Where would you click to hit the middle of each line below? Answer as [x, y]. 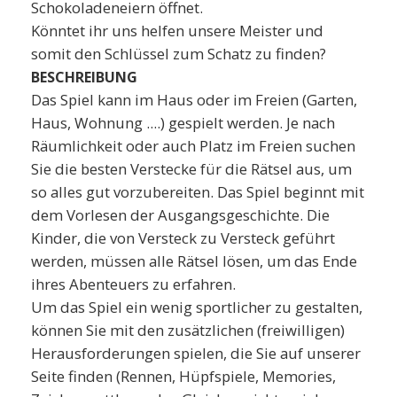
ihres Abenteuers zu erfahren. [135, 284]
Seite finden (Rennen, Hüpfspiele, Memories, [183, 376]
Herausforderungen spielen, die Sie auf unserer [196, 353]
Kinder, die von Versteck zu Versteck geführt [183, 237]
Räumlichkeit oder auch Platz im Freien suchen [193, 145]
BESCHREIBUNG [84, 77]
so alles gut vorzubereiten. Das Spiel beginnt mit [198, 191]
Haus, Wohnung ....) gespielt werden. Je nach [183, 122]
